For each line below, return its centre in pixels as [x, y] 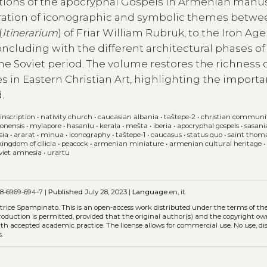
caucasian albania [128, 117]
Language [150, 192]
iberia [163, 126]
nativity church [67, 117]
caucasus [167, 135]
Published [66, 192]
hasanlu [81, 126]
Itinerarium [30, 33]
